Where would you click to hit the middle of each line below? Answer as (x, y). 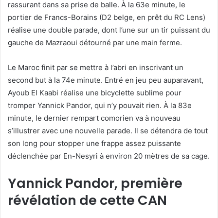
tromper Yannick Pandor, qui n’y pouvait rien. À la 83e (100, 105)
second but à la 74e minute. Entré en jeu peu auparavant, (106, 80)
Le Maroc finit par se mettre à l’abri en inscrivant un (96, 67)
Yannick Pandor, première (95, 183)
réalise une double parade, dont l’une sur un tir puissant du (109, 30)
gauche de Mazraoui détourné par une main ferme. (95, 42)
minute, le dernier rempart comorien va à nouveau (94, 118)
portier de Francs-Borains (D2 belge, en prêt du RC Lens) (107, 17)
